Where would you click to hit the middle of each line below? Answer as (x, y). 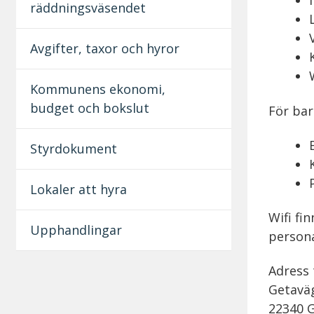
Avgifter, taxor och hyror (104, 48)
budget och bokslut (89, 108)
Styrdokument (73, 148)
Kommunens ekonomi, (97, 89)
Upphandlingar (76, 230)
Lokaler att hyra (78, 189)
